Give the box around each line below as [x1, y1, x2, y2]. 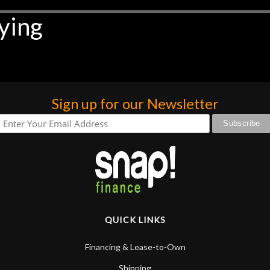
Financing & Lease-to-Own [84, 241, 186, 252]
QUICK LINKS [104, 214, 166, 225]
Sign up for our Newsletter [51, 95, 219, 112]
